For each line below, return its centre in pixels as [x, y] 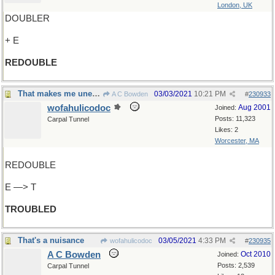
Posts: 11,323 [235, 118]
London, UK [235, 5]
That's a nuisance [51, 240]
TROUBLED [31, 209]
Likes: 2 [227, 130]
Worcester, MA [237, 141]
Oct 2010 [256, 254]
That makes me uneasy [96, 94]
